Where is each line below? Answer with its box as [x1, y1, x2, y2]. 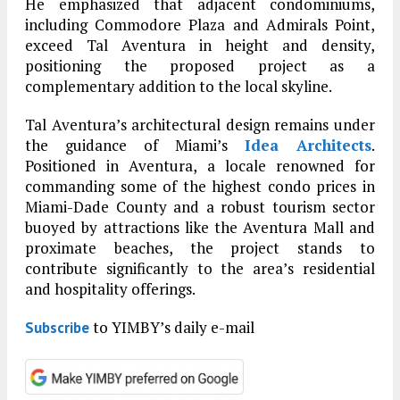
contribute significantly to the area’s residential [25, 257, 375, 279]
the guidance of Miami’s [25, 134, 245, 155]
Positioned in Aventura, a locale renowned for [25, 154, 375, 176]
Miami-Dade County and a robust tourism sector [25, 196, 375, 217]
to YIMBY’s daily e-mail [89, 316, 254, 337]
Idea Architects [245, 134, 371, 155]
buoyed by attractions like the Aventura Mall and [25, 216, 375, 237]
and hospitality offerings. [25, 278, 196, 299]
